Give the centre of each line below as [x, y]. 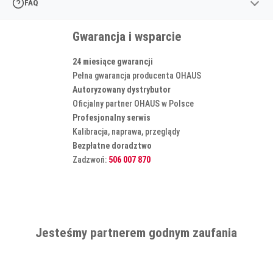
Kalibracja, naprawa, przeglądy [126, 131]
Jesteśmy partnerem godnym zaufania [136, 233]
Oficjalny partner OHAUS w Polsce [133, 103]
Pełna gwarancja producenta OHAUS [136, 75]
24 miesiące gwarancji [112, 61]
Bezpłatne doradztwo [112, 145]
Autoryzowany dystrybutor [121, 89]
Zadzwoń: [90, 159]
